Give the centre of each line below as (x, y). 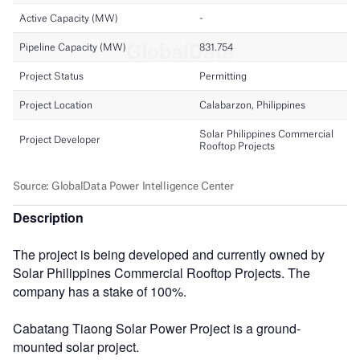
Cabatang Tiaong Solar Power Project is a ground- (157, 328)
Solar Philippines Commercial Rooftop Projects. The (162, 272)
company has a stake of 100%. (100, 291)
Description (48, 217)
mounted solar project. (76, 346)
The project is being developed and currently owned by (169, 254)
